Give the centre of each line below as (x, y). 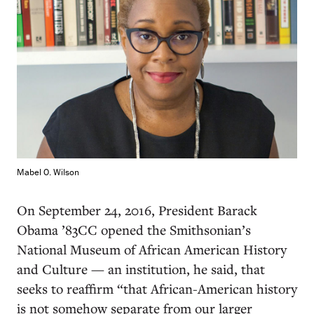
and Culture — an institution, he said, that (141, 269)
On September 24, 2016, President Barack (137, 210)
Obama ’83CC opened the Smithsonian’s (134, 230)
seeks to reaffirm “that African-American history (157, 288)
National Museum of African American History (152, 249)
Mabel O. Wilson (48, 172)
